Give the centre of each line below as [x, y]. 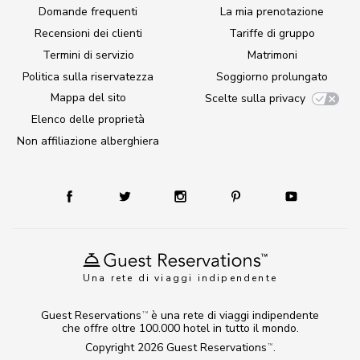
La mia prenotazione [272, 12]
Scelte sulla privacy [255, 98]
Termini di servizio [88, 55]
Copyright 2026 [125, 348]
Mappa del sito [88, 98]
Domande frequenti [88, 12]
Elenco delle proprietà [88, 120]
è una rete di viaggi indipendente [233, 315]
